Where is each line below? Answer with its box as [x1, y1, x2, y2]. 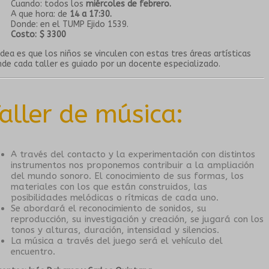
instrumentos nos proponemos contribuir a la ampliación [11, 160, 254, 171]
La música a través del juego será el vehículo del [11, 235, 223, 247]
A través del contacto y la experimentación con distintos [11, 149, 255, 160]
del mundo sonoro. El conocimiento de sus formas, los [11, 171, 244, 182]
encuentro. [11, 246, 55, 258]
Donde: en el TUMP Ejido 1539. [11, 19, 128, 29]
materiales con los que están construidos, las [11, 181, 207, 193]
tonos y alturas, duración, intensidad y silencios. [11, 225, 219, 236]
